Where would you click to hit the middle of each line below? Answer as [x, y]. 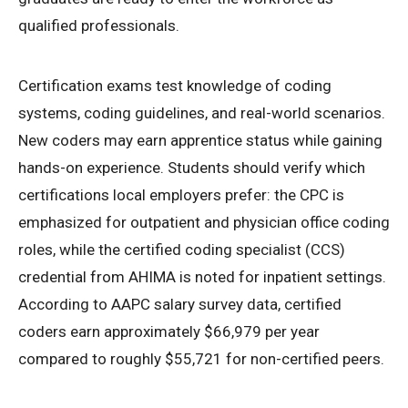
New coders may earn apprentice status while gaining [200, 140]
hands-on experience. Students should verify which [192, 167]
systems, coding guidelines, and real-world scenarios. [202, 112]
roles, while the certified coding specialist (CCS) [182, 249]
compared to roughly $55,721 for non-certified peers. [201, 358]
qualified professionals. [99, 25]
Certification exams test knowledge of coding [175, 85]
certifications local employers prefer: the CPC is [181, 194]
